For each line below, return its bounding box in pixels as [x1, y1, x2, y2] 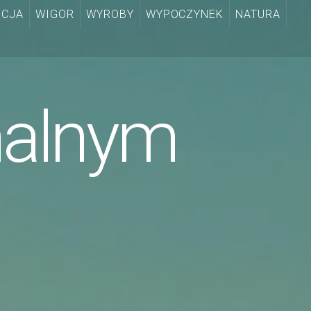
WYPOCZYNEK [145, 8, 224, 22]
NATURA [235, 8, 281, 22]
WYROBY [85, 8, 134, 22]
